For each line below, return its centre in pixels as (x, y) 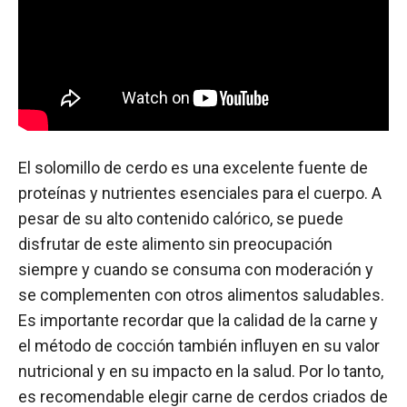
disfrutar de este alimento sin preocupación (175, 243)
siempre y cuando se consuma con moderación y (196, 269)
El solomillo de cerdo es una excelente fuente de (193, 167)
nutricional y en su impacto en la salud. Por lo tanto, (201, 371)
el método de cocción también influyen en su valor (199, 345)
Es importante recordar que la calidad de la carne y (198, 320)
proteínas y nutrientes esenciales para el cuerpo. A (200, 193)
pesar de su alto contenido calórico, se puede (181, 218)
